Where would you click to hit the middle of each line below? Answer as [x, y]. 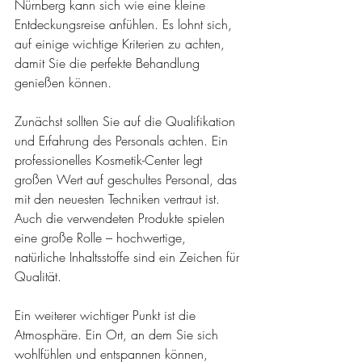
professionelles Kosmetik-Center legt [110, 160]
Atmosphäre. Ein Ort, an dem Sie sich [118, 334]
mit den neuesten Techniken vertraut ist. [119, 198]
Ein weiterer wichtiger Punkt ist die [107, 315]
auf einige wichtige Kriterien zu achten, [122, 43]
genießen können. [63, 82]
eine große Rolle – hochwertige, [102, 237]
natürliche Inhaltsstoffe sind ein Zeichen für [129, 257]
